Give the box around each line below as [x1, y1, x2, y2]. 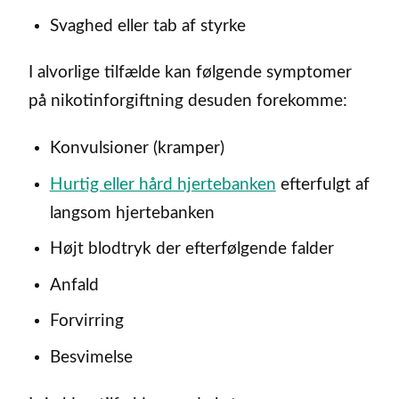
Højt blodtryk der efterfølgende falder [49, 240, 334, 258]
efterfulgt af [275, 175, 370, 193]
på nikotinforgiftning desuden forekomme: [28, 93, 347, 110]
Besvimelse [49, 348, 133, 366]
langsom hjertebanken [49, 204, 215, 222]
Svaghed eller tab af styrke [49, 17, 246, 35]
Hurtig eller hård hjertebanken [49, 175, 276, 193]
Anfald [49, 276, 99, 294]
